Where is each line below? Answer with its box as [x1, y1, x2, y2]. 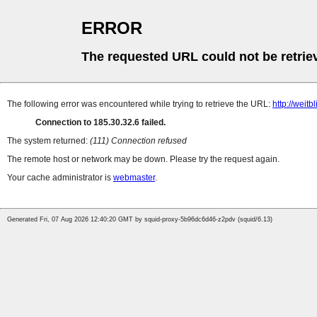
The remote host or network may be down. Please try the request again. [7, 154, 279, 165]
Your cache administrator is [7, 173, 113, 183]
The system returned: [7, 136, 90, 146]
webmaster [113, 173, 155, 183]
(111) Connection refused [90, 136, 187, 146]
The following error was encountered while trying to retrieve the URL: [7, 99, 272, 110]
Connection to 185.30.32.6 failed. [35, 117, 166, 128]
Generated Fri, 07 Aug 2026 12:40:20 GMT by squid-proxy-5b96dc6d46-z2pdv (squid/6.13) [7, 216, 272, 224]
